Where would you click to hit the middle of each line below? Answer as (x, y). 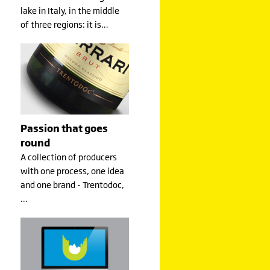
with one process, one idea (72, 171)
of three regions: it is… (64, 24)
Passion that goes (64, 128)
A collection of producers (68, 157)
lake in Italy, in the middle (70, 10)
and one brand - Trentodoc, (72, 184)
